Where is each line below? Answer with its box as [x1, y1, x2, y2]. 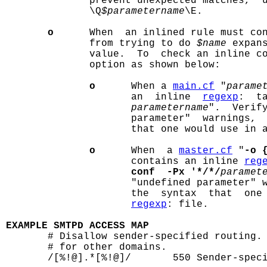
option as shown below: [6, 60, 221, 70]
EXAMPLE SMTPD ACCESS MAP [6, 221, 149, 231]
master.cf [179, 145, 232, 156]
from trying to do [6, 38, 197, 49]
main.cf [173, 81, 215, 92]
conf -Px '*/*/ [131, 167, 221, 178]
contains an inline [6, 156, 244, 167]
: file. [167, 199, 209, 210]
